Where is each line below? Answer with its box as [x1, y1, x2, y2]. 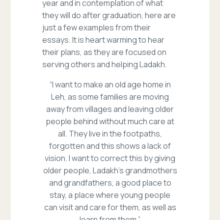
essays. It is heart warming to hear [42, 34, 165, 46]
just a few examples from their [42, 22, 151, 33]
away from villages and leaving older [46, 104, 174, 115]
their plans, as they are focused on [42, 47, 167, 58]
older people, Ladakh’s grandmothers [43, 165, 177, 176]
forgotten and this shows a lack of [49, 140, 171, 152]
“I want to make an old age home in [49, 79, 171, 90]
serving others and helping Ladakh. [42, 59, 167, 70]
